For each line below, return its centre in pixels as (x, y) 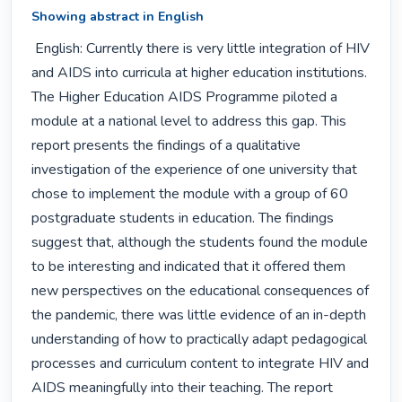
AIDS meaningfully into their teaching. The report (183, 388)
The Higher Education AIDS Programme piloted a (185, 97)
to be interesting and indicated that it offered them (189, 267)
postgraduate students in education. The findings (183, 218)
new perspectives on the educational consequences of (201, 291)
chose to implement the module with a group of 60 (190, 194)
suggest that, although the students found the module (200, 243)
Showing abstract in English (118, 17)
